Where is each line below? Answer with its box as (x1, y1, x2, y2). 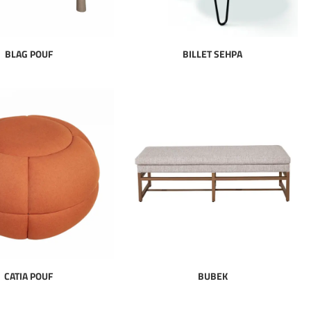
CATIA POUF (4, 268, 53, 283)
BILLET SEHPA (183, 47, 243, 62)
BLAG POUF (4, 47, 53, 62)
